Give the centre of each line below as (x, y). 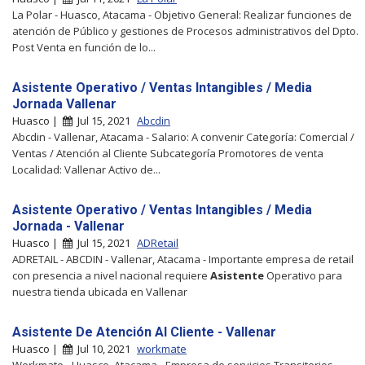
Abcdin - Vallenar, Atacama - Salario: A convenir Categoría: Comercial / (183, 136)
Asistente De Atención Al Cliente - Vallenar (144, 332)
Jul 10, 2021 (103, 348)
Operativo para (303, 275)
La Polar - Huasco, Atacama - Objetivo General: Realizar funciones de (182, 14)
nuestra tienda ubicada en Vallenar (100, 291)
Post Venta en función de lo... (84, 47)
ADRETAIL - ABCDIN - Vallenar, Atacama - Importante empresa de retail (183, 259)
